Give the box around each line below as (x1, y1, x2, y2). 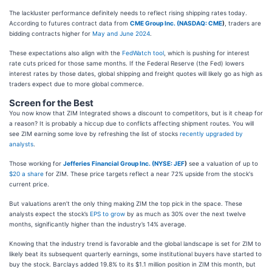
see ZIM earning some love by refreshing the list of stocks (9, 130, 180, 138)
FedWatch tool (122, 49, 164, 57)
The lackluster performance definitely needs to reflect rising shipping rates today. (9, 9, 247, 17)
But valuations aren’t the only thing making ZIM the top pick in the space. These (9, 200, 242, 208)
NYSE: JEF (154, 160, 185, 168)
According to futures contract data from (9, 19, 130, 27)
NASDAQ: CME (179, 19, 222, 27)
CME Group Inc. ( (130, 19, 179, 27)
